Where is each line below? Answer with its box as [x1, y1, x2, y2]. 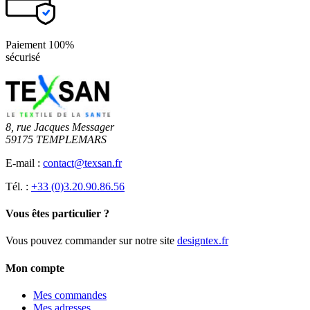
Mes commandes [33, 289, 107, 301]
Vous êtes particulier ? [6, 208, 109, 220]
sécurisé [6, 51, 40, 63]
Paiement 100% [6, 38, 74, 51]
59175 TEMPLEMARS [6, 133, 107, 145]
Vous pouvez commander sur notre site [6, 235, 177, 247]
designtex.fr [177, 235, 228, 247]
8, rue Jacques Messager [6, 120, 114, 133]
